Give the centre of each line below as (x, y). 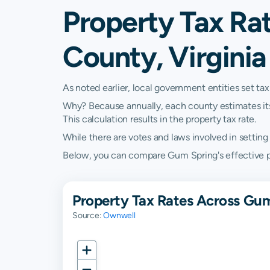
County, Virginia (165, 56)
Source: (88, 215)
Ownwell (119, 215)
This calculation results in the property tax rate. (159, 119)
